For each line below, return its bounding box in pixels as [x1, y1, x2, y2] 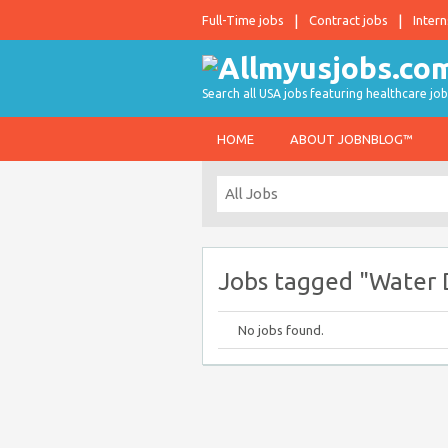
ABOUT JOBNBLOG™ [290, 132, 413, 146]
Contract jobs [309, 13, 388, 27]
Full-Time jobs [202, 13, 284, 27]
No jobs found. [238, 323, 324, 337]
